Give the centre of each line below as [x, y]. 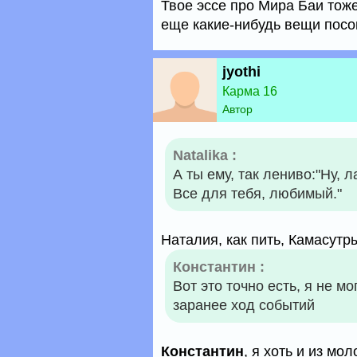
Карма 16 [250, 91]
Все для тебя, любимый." [257, 194]
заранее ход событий [244, 305]
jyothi [241, 72]
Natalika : [205, 155]
